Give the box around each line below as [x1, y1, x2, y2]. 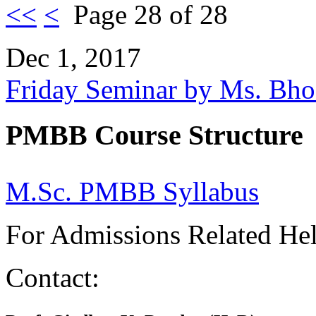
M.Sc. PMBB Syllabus [6, 176, 259, 207]
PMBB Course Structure [6, 119, 303, 151]
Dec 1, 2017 [6, 42, 141, 73]
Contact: [6, 262, 107, 293]
